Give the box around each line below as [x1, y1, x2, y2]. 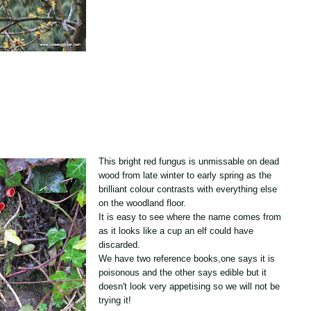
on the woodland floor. [99, 198, 186, 208]
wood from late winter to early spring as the [99, 170, 271, 180]
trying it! [99, 295, 131, 305]
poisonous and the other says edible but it [99, 267, 267, 278]
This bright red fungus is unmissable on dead [99, 156, 279, 167]
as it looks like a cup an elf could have [99, 226, 253, 236]
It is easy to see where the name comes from [99, 212, 281, 222]
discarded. [99, 239, 140, 250]
